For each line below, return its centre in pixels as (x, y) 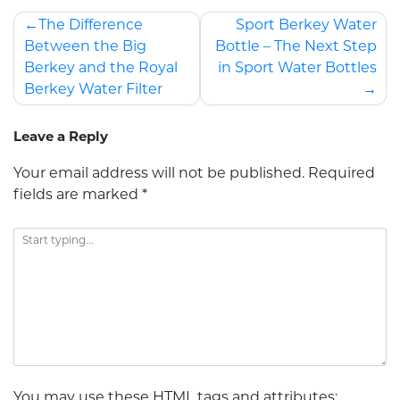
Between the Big (85, 48)
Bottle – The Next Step (296, 48)
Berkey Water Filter (93, 91)
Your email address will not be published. (159, 175)
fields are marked (78, 196)
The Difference (90, 26)
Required (342, 175)
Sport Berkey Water (306, 26)
